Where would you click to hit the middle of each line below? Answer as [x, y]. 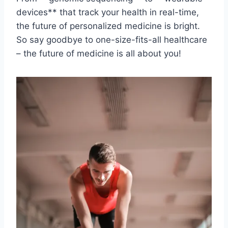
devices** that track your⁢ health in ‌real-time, [108, 12]
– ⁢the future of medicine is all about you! [99, 53]
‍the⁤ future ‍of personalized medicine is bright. [108, 26]
